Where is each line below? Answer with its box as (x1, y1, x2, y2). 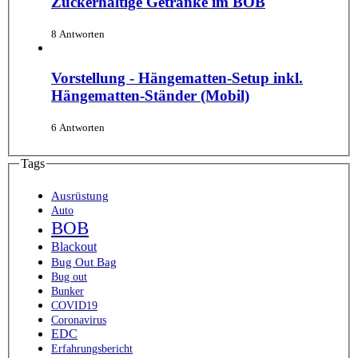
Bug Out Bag (51, 255, 117, 268)
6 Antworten (51, 121, 105, 134)
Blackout (51, 238, 97, 254)
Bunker (51, 284, 84, 297)
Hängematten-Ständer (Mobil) (51, 87, 249, 105)
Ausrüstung (51, 189, 109, 202)
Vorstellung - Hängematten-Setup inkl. (51, 70, 303, 87)
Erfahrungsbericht (51, 342, 133, 355)
